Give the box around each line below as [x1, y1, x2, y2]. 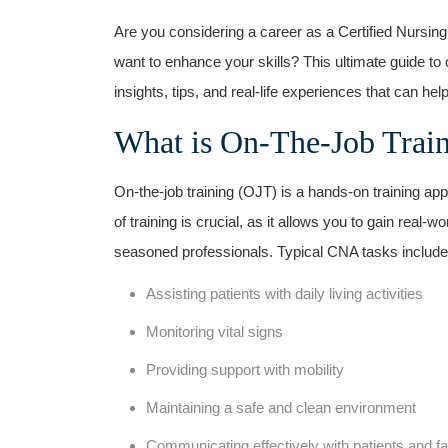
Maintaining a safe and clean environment [146, 398, 416, 416]
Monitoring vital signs [146, 322, 283, 340]
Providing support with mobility [146, 360, 344, 378]
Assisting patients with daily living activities [146, 284, 423, 302]
